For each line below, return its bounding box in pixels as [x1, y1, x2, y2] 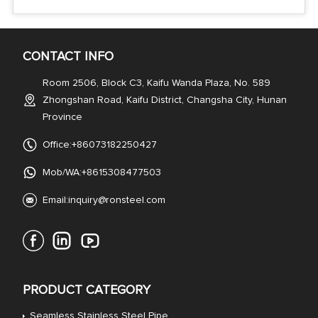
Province [42, 111, 82, 122]
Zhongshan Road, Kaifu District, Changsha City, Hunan [42, 94, 287, 105]
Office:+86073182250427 [42, 139, 157, 150]
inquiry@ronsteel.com [67, 194, 165, 205]
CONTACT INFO [22, 50, 114, 63]
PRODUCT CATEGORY [22, 283, 150, 297]
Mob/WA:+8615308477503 [42, 167, 161, 177]
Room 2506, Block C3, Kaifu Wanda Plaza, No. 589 [42, 77, 270, 88]
